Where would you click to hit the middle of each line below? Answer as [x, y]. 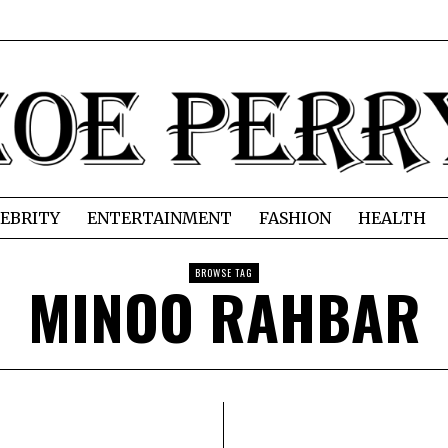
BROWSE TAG [224, 273]
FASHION [295, 218]
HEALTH [392, 218]
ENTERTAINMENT [159, 218]
